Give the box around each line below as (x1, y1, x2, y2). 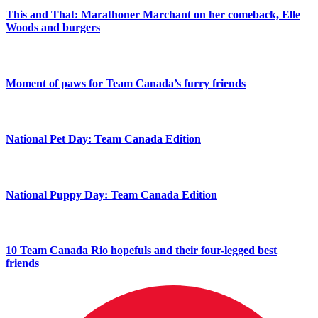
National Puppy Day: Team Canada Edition (6, 188, 217, 201)
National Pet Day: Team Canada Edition (6, 133, 201, 146)
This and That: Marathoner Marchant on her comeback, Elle (6, 9, 300, 21)
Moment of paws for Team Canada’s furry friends (6, 77, 246, 89)
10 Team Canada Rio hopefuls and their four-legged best (6, 244, 277, 257)
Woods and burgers (6, 21, 100, 34)
